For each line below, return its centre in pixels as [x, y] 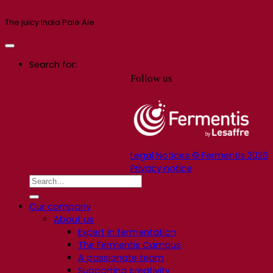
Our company [60, 207]
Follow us [151, 79]
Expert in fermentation [127, 232]
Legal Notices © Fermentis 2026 [199, 156]
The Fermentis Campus [129, 245]
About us [74, 220]
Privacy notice [161, 168]
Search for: [53, 64]
